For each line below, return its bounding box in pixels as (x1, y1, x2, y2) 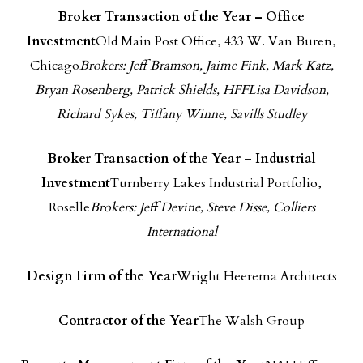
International (146, 223, 217, 241)
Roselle (48, 199, 90, 216)
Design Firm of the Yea (26, 267, 171, 285)
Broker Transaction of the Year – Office (58, 8, 305, 26)
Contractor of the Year (58, 312, 199, 330)
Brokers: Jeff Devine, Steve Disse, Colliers (89, 199, 315, 216)
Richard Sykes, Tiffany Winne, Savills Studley (56, 105, 307, 123)
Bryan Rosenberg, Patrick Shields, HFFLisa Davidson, (34, 81, 329, 99)
